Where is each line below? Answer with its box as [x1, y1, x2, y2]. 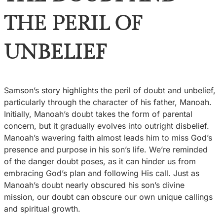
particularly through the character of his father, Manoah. [4, 97, 212, 107]
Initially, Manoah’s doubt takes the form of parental [4, 109, 192, 119]
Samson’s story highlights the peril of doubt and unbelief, [4, 85, 216, 95]
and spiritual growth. [4, 203, 80, 214]
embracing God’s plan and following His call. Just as [4, 168, 199, 178]
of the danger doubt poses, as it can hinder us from [4, 156, 196, 166]
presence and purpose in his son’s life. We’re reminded [4, 144, 208, 154]
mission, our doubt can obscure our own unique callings [4, 191, 213, 202]
